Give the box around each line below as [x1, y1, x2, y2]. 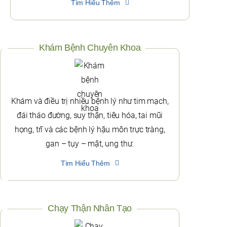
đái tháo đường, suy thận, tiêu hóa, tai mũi [17, 110, 163, 121]
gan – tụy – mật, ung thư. [46, 139, 134, 149]
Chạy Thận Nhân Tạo [48, 203, 132, 214]
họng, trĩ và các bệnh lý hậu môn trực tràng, [14, 125, 165, 135]
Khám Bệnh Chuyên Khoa [39, 43, 141, 53]
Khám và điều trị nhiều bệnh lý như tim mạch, [11, 96, 169, 106]
